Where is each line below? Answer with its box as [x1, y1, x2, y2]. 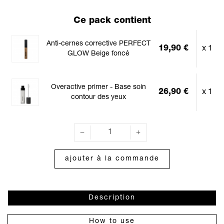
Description [88, 194, 135, 201]
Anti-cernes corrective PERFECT [46, 40, 151, 47]
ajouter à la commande [64, 155, 159, 162]
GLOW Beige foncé [67, 50, 130, 57]
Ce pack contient [73, 16, 151, 25]
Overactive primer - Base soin [51, 83, 146, 91]
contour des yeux [71, 93, 126, 101]
